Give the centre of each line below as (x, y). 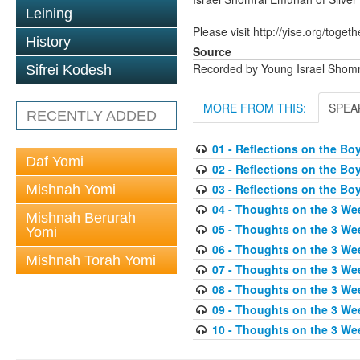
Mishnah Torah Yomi (91, 260)
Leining (49, 14)
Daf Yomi (55, 162)
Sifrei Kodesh (69, 70)
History (48, 42)
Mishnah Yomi (71, 190)
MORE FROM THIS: (255, 108)
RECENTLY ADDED (92, 116)
